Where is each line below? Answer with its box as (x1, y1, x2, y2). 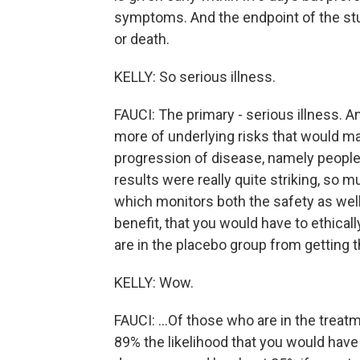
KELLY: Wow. (114, 274, 194, 291)
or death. (114, 31, 170, 47)
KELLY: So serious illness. (114, 68, 276, 85)
